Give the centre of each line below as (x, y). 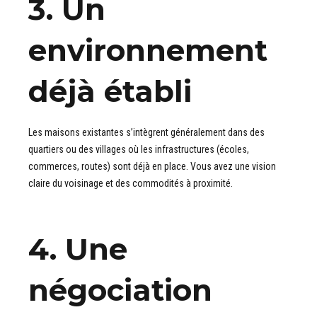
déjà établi (110, 92)
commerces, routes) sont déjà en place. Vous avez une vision (152, 167)
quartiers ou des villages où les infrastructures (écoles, (139, 150)
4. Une (78, 249)
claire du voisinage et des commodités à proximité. (131, 184)
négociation (120, 290)
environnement (148, 51)
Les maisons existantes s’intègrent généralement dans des (146, 133)
